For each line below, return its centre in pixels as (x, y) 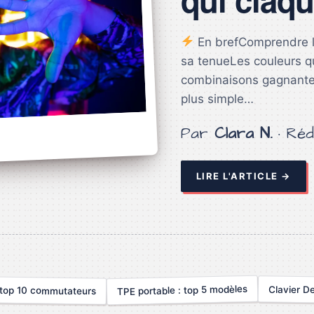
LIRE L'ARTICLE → (243, 176)
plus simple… (217, 98)
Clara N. (243, 133)
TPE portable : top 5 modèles (182, 290)
